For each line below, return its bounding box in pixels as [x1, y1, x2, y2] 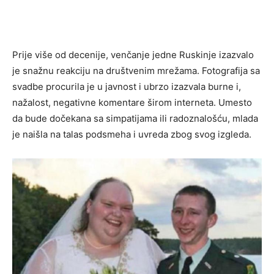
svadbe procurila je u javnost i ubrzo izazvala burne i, [12, 80, 241, 92]
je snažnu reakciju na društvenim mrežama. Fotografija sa [12, 64, 260, 76]
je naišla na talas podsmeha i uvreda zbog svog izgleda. [12, 128, 251, 140]
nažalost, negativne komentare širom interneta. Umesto [12, 96, 252, 108]
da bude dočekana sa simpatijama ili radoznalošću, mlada [12, 112, 258, 124]
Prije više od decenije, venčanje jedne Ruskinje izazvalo [12, 48, 254, 61]
